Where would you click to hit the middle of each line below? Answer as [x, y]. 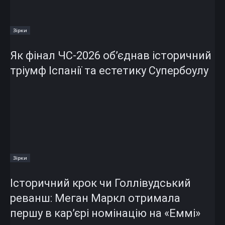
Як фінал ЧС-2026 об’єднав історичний [111, 55]
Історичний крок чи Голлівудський [100, 183]
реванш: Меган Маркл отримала [95, 198]
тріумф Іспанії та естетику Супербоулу [109, 70]
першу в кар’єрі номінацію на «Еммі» [105, 213]
